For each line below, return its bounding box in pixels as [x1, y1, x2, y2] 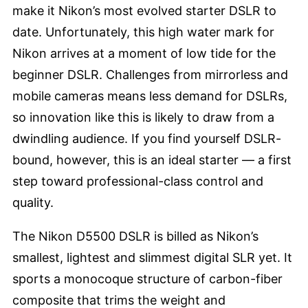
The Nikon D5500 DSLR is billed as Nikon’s [12, 229, 258, 243]
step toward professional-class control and [12, 174, 263, 188]
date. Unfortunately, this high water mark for [12, 25, 274, 39]
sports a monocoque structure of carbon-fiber [12, 272, 283, 286]
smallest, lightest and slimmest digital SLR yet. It [12, 250, 292, 265]
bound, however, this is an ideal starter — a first [12, 153, 291, 167]
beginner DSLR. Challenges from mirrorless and [12, 67, 288, 82]
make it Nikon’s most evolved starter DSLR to [12, 3, 276, 18]
